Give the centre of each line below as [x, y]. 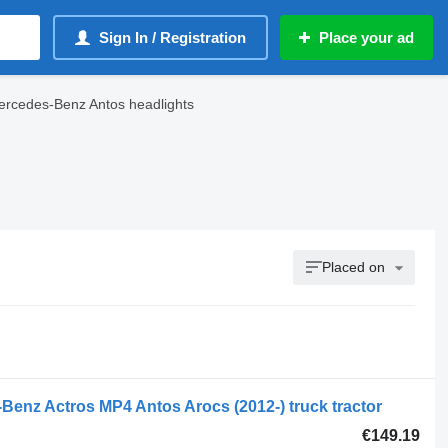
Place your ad [366, 37]
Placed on [354, 267]
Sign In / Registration [172, 37]
